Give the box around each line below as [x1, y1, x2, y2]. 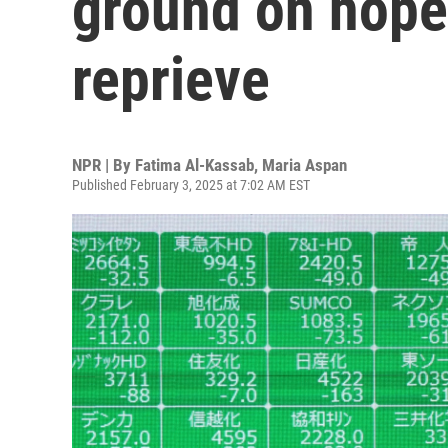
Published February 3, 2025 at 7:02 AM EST [72, 177, 310, 193]
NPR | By [72, 155, 135, 175]
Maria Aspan [262, 155, 347, 175]
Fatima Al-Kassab [135, 155, 254, 175]
